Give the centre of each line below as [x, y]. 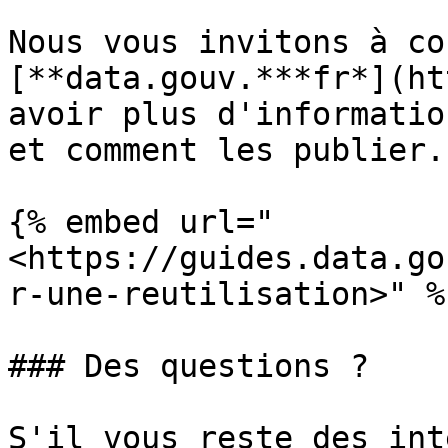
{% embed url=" [141, 222]
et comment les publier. [226, 150]
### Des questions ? [188, 366]
